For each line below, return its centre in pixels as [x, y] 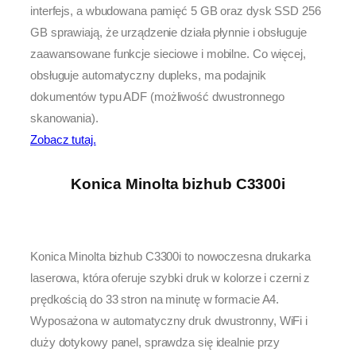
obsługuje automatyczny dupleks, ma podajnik [148, 75]
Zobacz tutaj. [63, 139]
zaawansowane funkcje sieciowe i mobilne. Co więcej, [168, 53]
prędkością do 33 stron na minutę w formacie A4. [155, 299]
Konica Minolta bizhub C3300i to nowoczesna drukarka [170, 256]
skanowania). [64, 118]
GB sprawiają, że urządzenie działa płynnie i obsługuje [168, 32]
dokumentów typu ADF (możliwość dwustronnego [157, 96]
